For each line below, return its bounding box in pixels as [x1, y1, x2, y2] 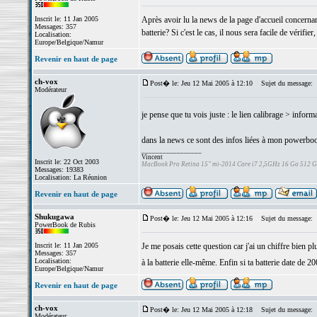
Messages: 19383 [34, 166, 83, 173]
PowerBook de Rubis [34, 221, 96, 229]
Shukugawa [34, 212, 74, 221]
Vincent [141, 154, 163, 161]
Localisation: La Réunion [34, 173, 107, 181]
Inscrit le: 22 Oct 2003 [34, 158, 99, 166]
